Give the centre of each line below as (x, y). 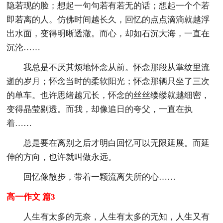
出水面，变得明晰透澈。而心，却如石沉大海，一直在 (108, 33)
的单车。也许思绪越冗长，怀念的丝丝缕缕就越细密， (108, 95)
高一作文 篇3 (31, 197)
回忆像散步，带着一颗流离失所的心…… (100, 177)
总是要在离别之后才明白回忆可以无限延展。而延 (117, 143)
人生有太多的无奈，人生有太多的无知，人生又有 (117, 217)
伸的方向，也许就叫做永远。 (62, 157)
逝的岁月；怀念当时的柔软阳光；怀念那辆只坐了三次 (108, 81)
